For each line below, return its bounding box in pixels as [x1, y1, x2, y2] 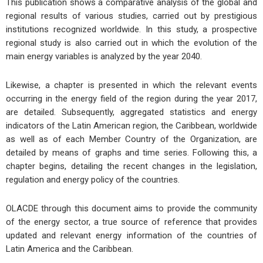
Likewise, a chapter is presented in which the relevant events [6, 80, 257, 91]
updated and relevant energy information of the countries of [6, 230, 257, 241]
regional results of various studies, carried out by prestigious [6, 10, 257, 21]
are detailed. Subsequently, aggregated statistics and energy [6, 107, 257, 118]
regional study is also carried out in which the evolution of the [6, 37, 257, 48]
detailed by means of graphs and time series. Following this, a [6, 147, 257, 159]
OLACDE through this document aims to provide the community [6, 203, 257, 214]
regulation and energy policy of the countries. [6, 174, 180, 186]
